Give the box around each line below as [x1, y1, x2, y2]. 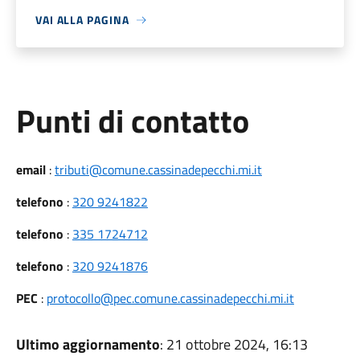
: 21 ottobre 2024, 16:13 [159, 333, 308, 355]
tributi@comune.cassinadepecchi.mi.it [54, 160, 262, 179]
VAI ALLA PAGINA [35, 11, 129, 28]
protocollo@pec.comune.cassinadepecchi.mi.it [46, 288, 294, 308]
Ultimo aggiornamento [15, 333, 160, 355]
